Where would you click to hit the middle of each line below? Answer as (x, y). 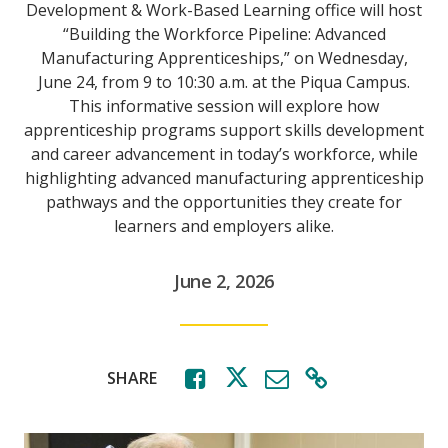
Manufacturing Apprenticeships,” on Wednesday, (224, 58)
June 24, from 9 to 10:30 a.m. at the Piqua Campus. (224, 82)
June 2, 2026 (224, 281)
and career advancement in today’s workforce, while (224, 154)
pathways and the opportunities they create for (224, 202)
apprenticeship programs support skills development (224, 130)
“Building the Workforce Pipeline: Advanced (224, 34)
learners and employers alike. (224, 226)
